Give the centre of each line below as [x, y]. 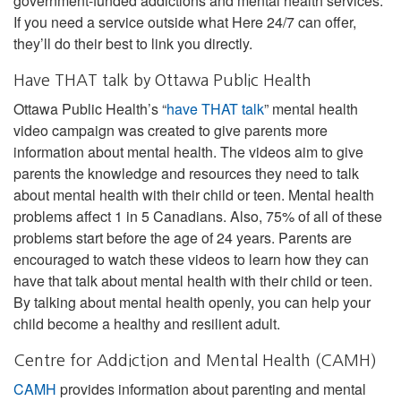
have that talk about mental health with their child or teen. [193, 280]
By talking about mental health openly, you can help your [192, 302]
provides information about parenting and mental [211, 388]
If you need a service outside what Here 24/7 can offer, [185, 21]
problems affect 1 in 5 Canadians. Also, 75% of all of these [198, 216]
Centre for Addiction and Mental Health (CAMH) [195, 360]
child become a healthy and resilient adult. [147, 323]
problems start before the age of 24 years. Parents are [183, 237]
